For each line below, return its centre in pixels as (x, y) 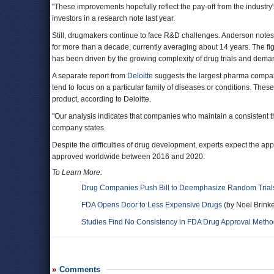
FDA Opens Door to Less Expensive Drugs (152, 205)
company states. (79, 128)
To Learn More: (77, 172)
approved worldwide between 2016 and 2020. (128, 157)
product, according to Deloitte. (102, 99)
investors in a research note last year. (113, 18)
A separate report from (90, 76)
